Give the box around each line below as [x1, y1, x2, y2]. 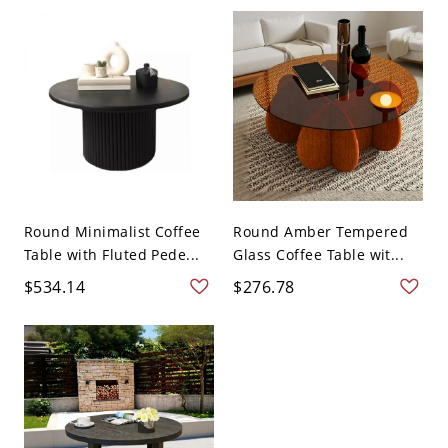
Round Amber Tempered [233, 222, 408, 242]
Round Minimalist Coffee [23, 222, 201, 242]
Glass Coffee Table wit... [233, 245, 405, 265]
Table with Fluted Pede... [23, 245, 200, 265]
